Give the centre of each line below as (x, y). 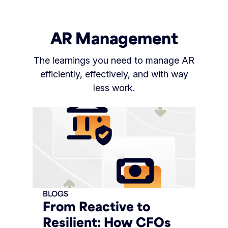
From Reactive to (96, 206)
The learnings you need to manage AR (114, 61)
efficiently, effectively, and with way (114, 74)
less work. (114, 88)
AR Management (114, 38)
